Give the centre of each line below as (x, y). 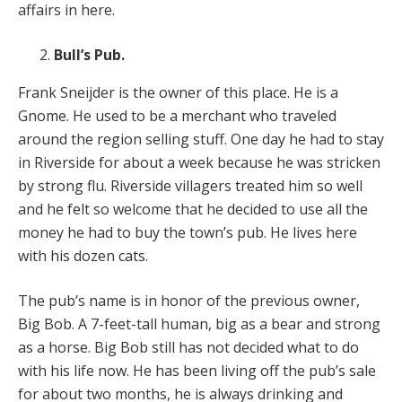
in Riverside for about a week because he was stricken (199, 162)
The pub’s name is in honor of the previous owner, (189, 300)
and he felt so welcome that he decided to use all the (193, 209)
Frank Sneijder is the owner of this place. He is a (178, 92)
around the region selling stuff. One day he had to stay (201, 139)
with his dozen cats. (83, 255)
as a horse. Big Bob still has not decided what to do (188, 347)
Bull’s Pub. (89, 54)
